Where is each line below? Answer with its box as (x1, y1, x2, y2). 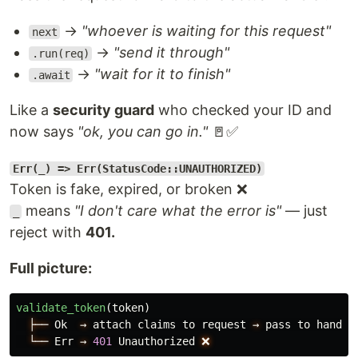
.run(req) (31, 47, 89, 60)
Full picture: (10, 260, 92, 276)
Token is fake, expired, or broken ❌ (10, 181, 248, 197)
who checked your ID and (154, 101, 332, 118)
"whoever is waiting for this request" (82, 22, 332, 39)
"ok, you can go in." (78, 123, 208, 140)
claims (137, 318, 176, 331)
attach (93, 318, 131, 331)
